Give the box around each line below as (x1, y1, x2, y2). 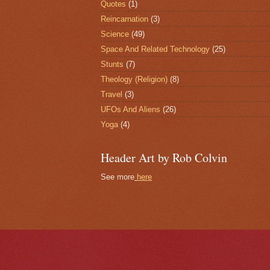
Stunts (101, 59, 124, 69)
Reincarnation (101, 14, 148, 24)
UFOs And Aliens (101, 104, 160, 114)
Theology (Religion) (101, 74, 168, 84)
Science (101, 29, 129, 39)
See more (101, 172, 134, 181)
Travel (101, 89, 122, 99)
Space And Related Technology (101, 44, 210, 54)
